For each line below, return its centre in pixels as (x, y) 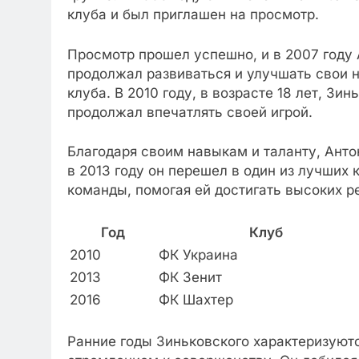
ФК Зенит (190, 277)
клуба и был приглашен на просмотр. (193, 15)
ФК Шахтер (196, 299)
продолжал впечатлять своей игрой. (190, 112)
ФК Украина (198, 254)
